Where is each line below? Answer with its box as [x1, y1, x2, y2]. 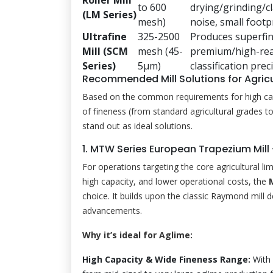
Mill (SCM [82, 44, 128, 58]
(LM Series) [82, 7, 136, 21]
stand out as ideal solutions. [82, 119, 193, 132]
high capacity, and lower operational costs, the [82, 175, 269, 187]
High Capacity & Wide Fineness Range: [82, 253, 250, 265]
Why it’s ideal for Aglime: [82, 229, 193, 241]
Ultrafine [82, 29, 127, 43]
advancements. [82, 204, 142, 216]
